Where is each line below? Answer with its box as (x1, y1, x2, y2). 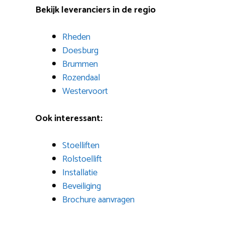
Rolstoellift (62, 152, 102, 167)
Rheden (62, 30, 90, 45)
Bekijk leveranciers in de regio (35, 3, 156, 18)
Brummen (62, 57, 98, 72)
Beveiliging (62, 179, 101, 194)
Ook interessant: (35, 111, 102, 127)
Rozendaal (62, 70, 100, 86)
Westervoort (62, 84, 108, 99)
